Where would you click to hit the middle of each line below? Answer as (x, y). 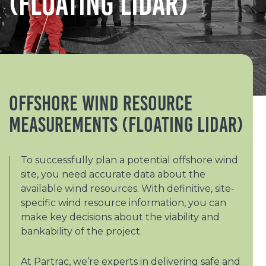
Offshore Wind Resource (101, 103)
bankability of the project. (81, 231)
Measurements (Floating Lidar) (126, 124)
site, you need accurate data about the (113, 174)
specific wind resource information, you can (123, 203)
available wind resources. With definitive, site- (128, 189)
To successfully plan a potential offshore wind (129, 160)
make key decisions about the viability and (120, 217)
